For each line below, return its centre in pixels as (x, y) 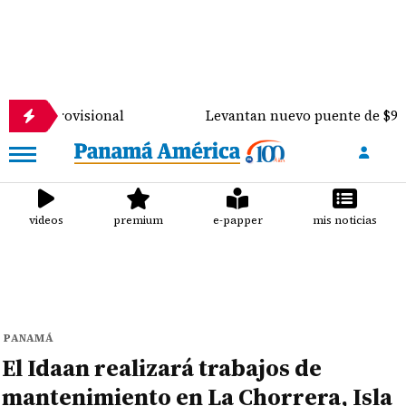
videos (47, 220)
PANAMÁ (29, 338)
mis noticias (344, 220)
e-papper (237, 220)
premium (139, 220)
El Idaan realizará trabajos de (162, 368)
